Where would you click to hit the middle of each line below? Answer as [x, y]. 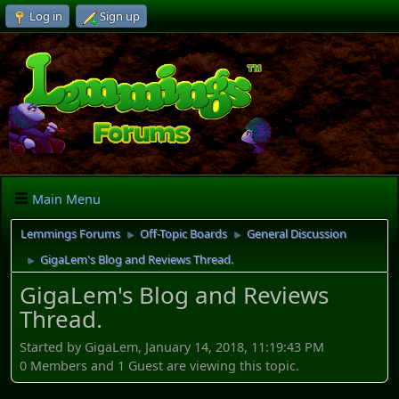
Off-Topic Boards [183, 234]
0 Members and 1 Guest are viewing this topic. [159, 365]
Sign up [120, 16]
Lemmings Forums [70, 234]
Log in [46, 16]
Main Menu [66, 199]
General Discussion [297, 234]
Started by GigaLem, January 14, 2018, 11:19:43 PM [172, 346]
